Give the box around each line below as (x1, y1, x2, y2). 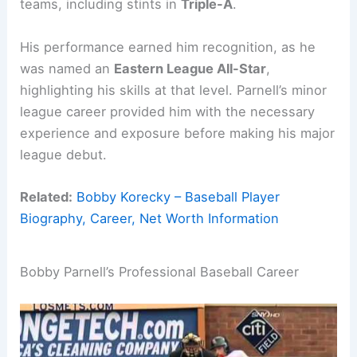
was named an (20, 60, 115, 76)
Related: (20, 188, 73, 205)
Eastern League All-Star (114, 60, 267, 76)
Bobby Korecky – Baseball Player (76, 188, 280, 205)
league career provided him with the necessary (20, 103, 316, 120)
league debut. (20, 146, 108, 163)
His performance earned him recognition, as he (20, 38, 316, 55)
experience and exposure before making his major (20, 124, 335, 141)
